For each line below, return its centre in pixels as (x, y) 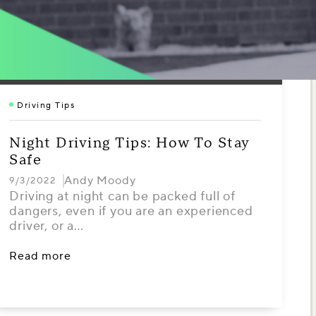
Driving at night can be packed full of (122, 196)
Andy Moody (100, 181)
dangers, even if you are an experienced (131, 211)
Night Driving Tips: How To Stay (130, 143)
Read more (40, 256)
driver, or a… (47, 226)
